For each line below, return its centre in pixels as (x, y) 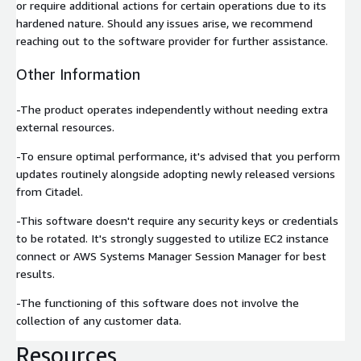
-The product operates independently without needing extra (172, 110)
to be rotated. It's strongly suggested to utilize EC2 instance (172, 239)
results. (35, 274)
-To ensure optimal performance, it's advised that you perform (178, 156)
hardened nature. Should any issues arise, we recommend (164, 23)
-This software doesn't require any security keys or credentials (177, 221)
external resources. (65, 127)
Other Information (78, 75)
